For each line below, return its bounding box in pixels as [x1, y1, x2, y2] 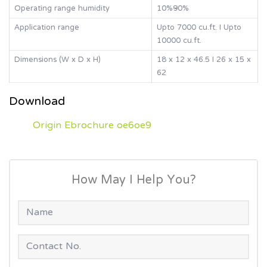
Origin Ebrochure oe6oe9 [33, 113, 151, 139]
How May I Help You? [71, 164, 196, 197]
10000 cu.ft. [157, 31, 201, 52]
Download [9, 87, 65, 118]
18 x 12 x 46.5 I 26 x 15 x [157, 50, 251, 71]
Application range [14, 18, 79, 39]
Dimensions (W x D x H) [14, 50, 101, 71]
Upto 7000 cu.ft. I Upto [157, 18, 241, 39]
